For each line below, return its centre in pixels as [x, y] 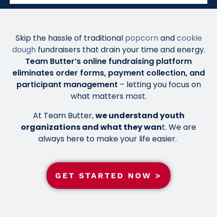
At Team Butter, [64, 115]
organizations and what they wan [91, 127]
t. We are [179, 127]
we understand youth [140, 115]
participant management [67, 84]
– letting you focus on [159, 84]
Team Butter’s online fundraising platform [108, 61]
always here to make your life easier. [108, 139]
